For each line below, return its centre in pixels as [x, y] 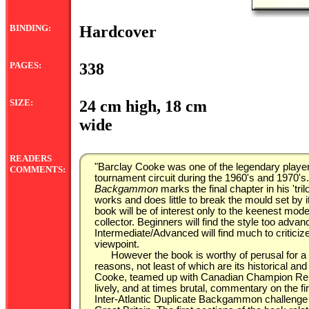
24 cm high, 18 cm [143, 106]
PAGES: [26, 65]
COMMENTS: [38, 169]
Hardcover [118, 32]
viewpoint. [117, 244]
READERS [31, 158]
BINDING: [30, 28]
